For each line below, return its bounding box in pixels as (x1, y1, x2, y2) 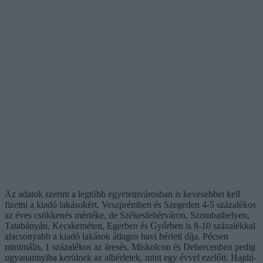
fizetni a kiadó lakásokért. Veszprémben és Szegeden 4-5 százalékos (5, 199, 256, 210)
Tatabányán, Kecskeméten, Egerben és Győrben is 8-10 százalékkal (5, 220, 255, 231)
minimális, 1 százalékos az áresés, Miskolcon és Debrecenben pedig (5, 241, 255, 252)
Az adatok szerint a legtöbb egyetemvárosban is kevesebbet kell (5, 188, 240, 199)
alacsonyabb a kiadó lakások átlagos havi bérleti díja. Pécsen (5, 231, 228, 241)
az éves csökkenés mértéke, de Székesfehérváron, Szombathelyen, (5, 210, 249, 220)
